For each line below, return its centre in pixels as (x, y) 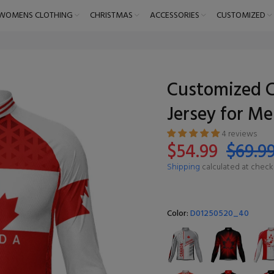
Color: (179, 214)
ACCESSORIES (174, 16)
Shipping (183, 167)
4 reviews (239, 134)
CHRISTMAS (111, 16)
